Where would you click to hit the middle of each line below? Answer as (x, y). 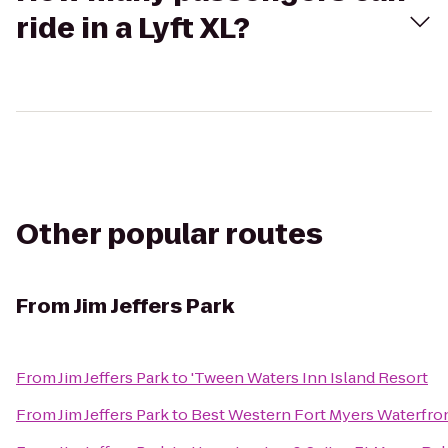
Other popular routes (169, 234)
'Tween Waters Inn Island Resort (309, 377)
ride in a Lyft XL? (133, 28)
